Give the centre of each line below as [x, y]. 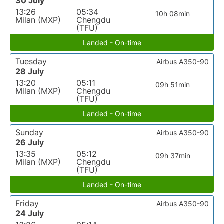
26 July [30, 142]
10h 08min [173, 14]
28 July [30, 71]
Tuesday [31, 61]
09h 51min [173, 85]
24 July [30, 213]
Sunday [29, 132]
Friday [27, 203]
